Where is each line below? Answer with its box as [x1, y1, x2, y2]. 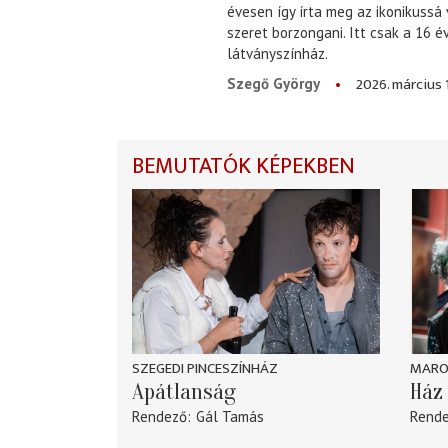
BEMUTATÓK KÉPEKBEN [132, 147, 355, 185]
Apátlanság [132, 379, 236, 406]
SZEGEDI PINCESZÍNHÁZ [132, 356, 278, 382]
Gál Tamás [195, 407, 264, 427]
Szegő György [227, 73, 320, 93]
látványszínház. [227, 43, 328, 63]
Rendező [132, 407, 187, 427]
